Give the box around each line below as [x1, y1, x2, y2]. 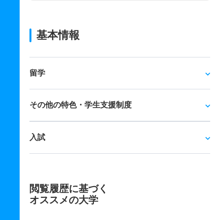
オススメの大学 [29, 194, 98, 205]
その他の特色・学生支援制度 [29, 101, 132, 109]
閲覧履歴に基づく [29, 183, 108, 194]
